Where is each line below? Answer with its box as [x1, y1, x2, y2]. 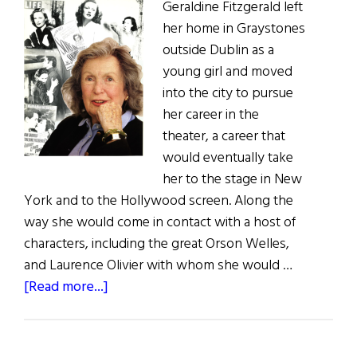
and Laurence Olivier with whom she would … [24, 254, 292, 278]
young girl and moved [163, 61, 292, 84]
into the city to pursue [163, 82, 293, 106]
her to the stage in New [163, 168, 302, 192]
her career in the [163, 104, 259, 127]
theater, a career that [163, 125, 285, 149]
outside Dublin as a [163, 39, 274, 63]
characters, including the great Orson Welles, [24, 233, 289, 257]
